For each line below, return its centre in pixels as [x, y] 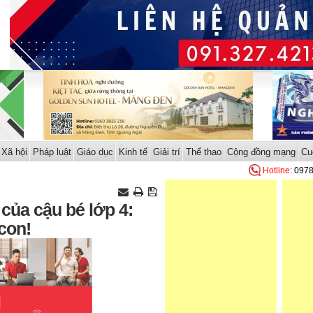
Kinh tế [133, 152]
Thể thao [203, 152]
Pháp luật [52, 152]
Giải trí [166, 152]
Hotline [276, 170]
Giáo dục [95, 152]
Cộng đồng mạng [261, 152]
